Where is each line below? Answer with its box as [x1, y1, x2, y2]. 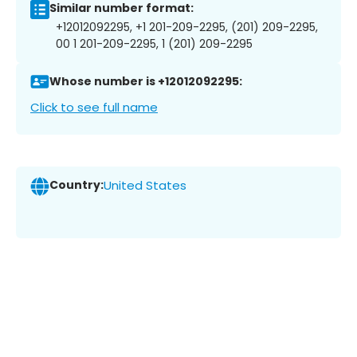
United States [104, 177, 186, 194]
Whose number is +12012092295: [49, 73, 242, 90]
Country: [49, 177, 104, 194]
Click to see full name [30, 98, 158, 116]
